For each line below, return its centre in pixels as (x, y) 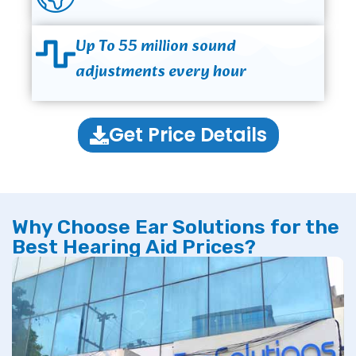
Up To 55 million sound (156, 47)
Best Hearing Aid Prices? (134, 247)
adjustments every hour (161, 73)
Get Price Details (188, 135)
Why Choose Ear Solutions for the (176, 227)
